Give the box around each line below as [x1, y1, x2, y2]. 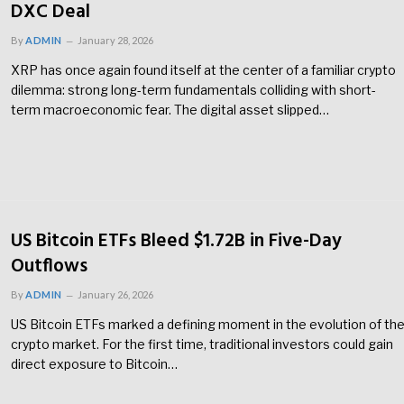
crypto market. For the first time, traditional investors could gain [11, 336, 393, 353]
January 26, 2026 [77, 289, 153, 301]
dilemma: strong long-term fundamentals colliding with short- [11, 81, 376, 97]
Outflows [11, 252, 87, 282]
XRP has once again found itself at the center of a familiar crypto [11, 61, 396, 78]
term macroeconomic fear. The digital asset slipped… [11, 101, 329, 117]
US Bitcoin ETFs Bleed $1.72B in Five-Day [11, 226, 342, 257]
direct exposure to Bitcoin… [11, 356, 178, 372]
